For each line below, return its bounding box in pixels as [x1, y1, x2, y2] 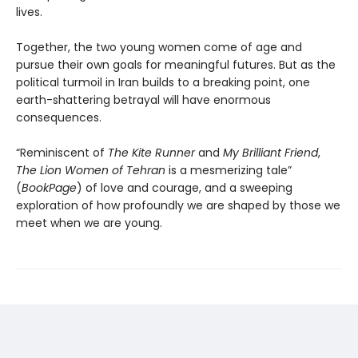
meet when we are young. [16, 215, 162, 232]
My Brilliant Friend [223, 145, 318, 161]
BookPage [22, 180, 77, 197]
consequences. [16, 109, 101, 126]
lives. [16, 4, 42, 21]
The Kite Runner [108, 145, 195, 161]
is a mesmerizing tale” [165, 162, 292, 179]
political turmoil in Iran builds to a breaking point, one [16, 74, 310, 91]
